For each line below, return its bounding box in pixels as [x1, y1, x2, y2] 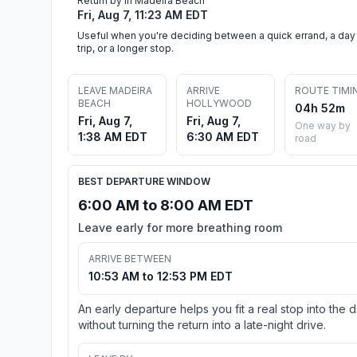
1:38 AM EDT [78, 129, 147, 143]
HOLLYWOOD [186, 96, 252, 109]
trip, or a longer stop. [77, 41, 174, 54]
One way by [295, 119, 351, 131]
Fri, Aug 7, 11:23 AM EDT [77, 7, 208, 22]
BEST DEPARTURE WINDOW [78, 175, 210, 187]
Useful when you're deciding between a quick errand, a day [77, 29, 355, 41]
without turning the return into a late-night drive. [78, 317, 326, 331]
